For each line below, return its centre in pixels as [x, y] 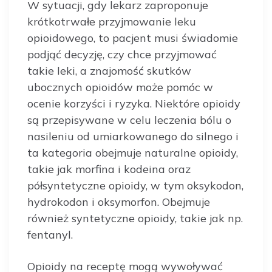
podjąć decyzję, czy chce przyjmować [122, 54]
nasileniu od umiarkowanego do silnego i [133, 136]
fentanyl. [50, 234]
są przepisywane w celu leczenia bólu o [129, 120]
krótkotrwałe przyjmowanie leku [112, 21]
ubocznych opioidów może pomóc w [120, 87]
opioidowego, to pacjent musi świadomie [133, 38]
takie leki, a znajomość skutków [109, 70]
